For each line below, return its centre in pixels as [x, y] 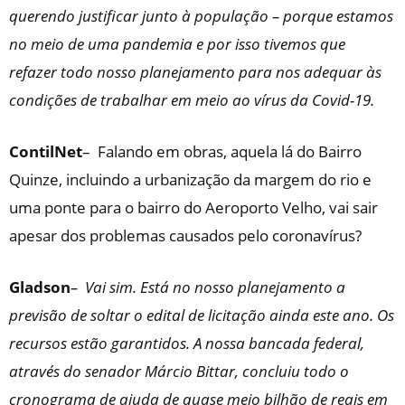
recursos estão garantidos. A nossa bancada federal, [187, 343]
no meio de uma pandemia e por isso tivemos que [177, 44]
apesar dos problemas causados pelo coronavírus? [185, 235]
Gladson [40, 287]
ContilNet [46, 151]
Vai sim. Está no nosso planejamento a [213, 287]
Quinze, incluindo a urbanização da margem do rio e [190, 179]
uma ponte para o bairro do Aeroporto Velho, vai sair [193, 207]
